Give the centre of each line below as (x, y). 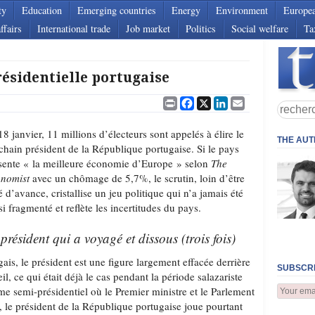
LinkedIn (248, 101)
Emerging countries (117, 10)
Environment (242, 10)
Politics (201, 28)
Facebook (215, 101)
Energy (186, 10)
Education (42, 10)
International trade (74, 28)
